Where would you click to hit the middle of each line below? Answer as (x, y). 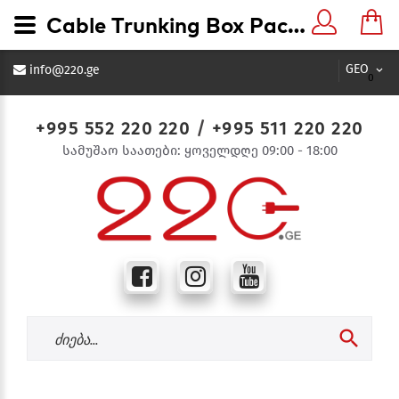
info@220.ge (65, 70)
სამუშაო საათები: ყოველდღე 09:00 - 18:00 (199, 151)
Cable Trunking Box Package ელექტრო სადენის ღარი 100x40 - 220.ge (297, 25)
